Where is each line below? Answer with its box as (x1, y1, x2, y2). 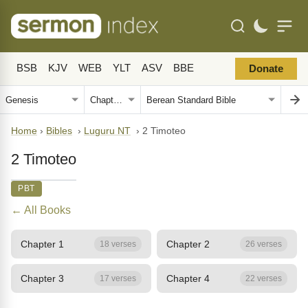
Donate (249, 63, 283, 74)
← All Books (11, 204, 71, 216)
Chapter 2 (166, 238, 210, 250)
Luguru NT (84, 126, 131, 136)
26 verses (245, 239, 282, 249)
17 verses (100, 274, 136, 283)
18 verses (100, 239, 136, 249)
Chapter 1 (21, 238, 64, 250)
